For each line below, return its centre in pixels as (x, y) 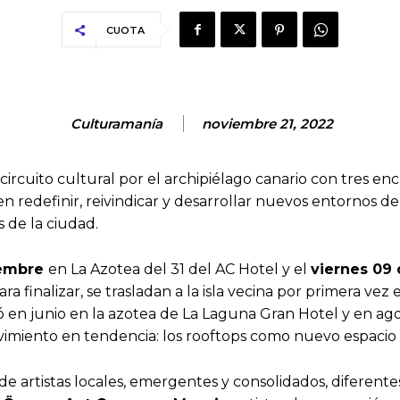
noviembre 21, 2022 (267, 124)
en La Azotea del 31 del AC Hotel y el (179, 270)
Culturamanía (116, 124)
